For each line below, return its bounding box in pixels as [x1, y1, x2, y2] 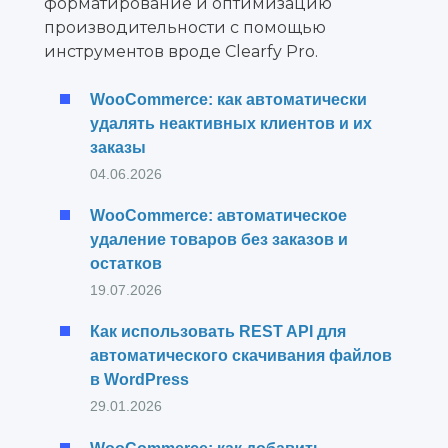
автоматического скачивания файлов [90, 347, 392, 365]
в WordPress [90, 371, 189, 389]
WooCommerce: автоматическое [90, 207, 347, 225]
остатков [90, 255, 162, 273]
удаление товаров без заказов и [90, 231, 348, 249]
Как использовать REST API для [90, 323, 346, 341]
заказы [90, 138, 146, 156]
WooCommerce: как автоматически [90, 90, 367, 108]
